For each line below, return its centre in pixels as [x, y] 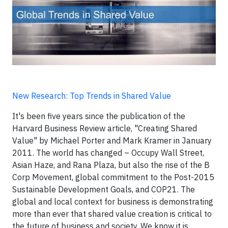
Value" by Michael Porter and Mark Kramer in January [112, 140]
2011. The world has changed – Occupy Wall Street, [108, 152]
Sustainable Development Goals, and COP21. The [104, 189]
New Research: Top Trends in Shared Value [92, 95]
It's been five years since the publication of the [99, 116]
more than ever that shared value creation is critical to [112, 213]
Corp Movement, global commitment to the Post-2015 [113, 177]
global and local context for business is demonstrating [113, 201]
